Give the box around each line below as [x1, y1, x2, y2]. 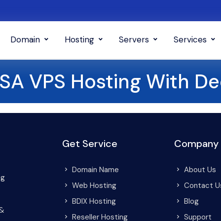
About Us [184, 165, 216, 175]
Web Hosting [72, 181, 116, 190]
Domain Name [72, 165, 119, 175]
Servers [119, 34, 149, 45]
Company [174, 137, 219, 150]
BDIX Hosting [72, 196, 116, 206]
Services [174, 34, 207, 45]
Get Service [62, 137, 117, 150]
